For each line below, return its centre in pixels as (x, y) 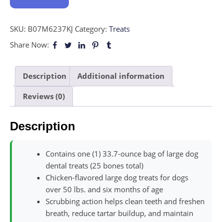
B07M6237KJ (50, 28)
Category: (92, 28)
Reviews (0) (44, 96)
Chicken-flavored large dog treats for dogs (117, 178)
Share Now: (29, 44)
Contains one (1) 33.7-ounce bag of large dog (122, 154)
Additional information (121, 76)
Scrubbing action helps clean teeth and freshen (125, 201)
